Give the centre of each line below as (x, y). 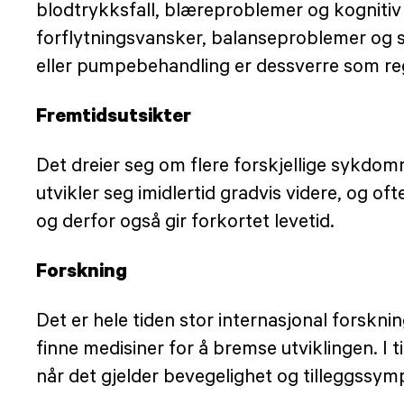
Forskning (82, 270)
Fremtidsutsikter (114, 115)
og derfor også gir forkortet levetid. (185, 220)
